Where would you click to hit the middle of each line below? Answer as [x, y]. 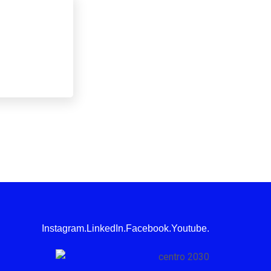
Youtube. [190, 228]
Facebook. [149, 228]
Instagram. [64, 228]
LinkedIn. [106, 228]
